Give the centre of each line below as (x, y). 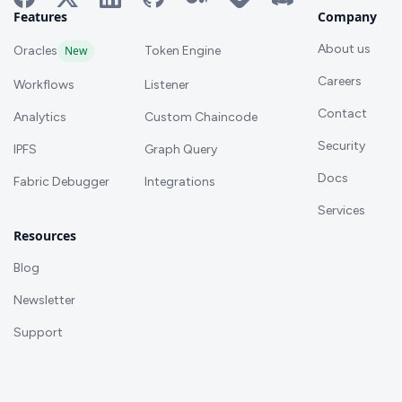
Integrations (180, 181)
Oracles (35, 50)
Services (341, 210)
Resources (45, 235)
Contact (342, 113)
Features (40, 16)
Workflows (44, 84)
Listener (167, 84)
